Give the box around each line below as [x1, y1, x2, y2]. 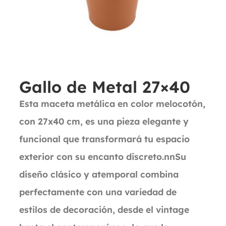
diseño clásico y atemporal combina [19, 168, 179, 180]
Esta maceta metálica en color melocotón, [19, 98, 205, 109]
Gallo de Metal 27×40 [19, 77, 190, 97]
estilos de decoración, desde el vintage [19, 204, 189, 215]
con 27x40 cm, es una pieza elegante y [19, 116, 189, 127]
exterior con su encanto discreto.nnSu [19, 151, 186, 162]
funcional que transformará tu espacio [19, 133, 190, 144]
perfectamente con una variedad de [19, 186, 177, 197]
